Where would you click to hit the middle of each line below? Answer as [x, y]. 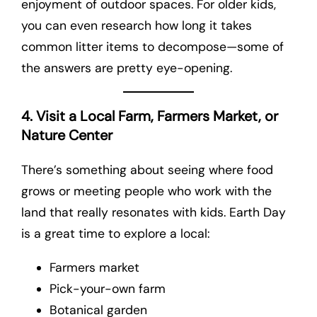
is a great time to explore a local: [116, 233]
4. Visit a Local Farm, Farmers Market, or [150, 116]
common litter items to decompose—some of [152, 47]
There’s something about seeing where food [147, 169]
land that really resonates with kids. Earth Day [154, 212]
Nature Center [67, 135]
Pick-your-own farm [108, 288]
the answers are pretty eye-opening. [127, 68]
